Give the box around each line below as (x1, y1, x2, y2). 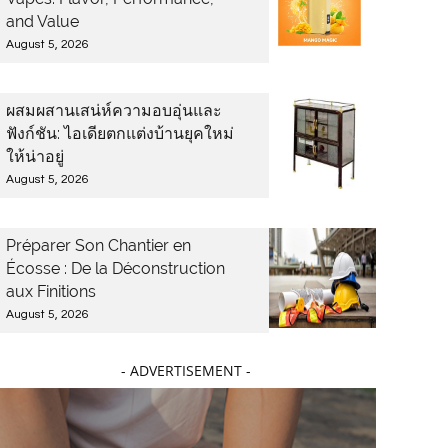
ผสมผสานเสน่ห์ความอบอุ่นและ (6, 101, 222, 120)
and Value (6, 12, 79, 31)
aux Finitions (6, 282, 96, 301)
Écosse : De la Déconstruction (6, 259, 225, 278)
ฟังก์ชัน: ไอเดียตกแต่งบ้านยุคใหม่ (6, 124, 234, 143)
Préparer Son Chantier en (6, 236, 191, 255)
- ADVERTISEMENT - (121, 361, 251, 380)
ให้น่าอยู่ (6, 147, 64, 166)
